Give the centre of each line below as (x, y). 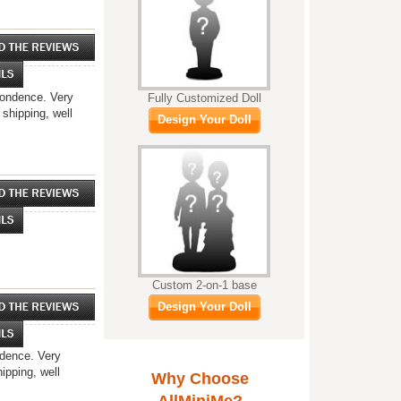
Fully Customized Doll (204, 98)
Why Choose (200, 379)
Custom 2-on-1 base (204, 285)
